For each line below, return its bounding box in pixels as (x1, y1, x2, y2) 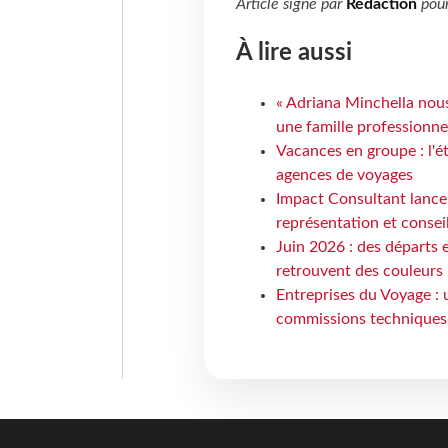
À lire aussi (235, 41, 352, 66)
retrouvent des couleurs (275, 263, 443, 280)
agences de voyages (275, 167, 413, 184)
